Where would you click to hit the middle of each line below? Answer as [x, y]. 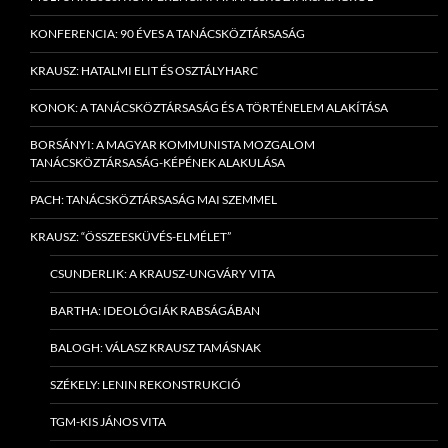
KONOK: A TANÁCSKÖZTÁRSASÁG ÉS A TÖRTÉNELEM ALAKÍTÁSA [209, 108]
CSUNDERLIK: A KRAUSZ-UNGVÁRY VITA [162, 274]
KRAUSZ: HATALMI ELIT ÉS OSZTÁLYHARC [144, 71]
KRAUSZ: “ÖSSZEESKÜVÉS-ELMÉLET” [130, 237]
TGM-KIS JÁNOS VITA [108, 422]
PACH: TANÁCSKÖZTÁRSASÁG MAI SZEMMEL [153, 200]
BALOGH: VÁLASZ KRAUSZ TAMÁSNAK [155, 348]
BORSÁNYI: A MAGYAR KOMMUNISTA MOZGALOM [172, 145]
